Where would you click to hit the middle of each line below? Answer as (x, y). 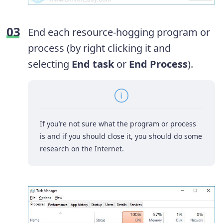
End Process (158, 64)
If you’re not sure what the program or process (118, 124)
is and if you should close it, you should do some (121, 136)
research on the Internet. (82, 149)
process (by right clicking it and (99, 48)
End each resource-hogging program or (119, 32)
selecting (50, 64)
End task (93, 64)
